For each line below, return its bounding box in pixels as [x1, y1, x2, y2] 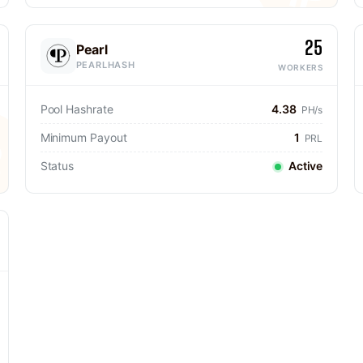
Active [285, 159, 323, 173]
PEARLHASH [75, 58, 135, 70]
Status [40, 159, 75, 173]
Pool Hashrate [40, 102, 113, 116]
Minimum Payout [40, 130, 127, 144]
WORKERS [278, 62, 323, 72]
